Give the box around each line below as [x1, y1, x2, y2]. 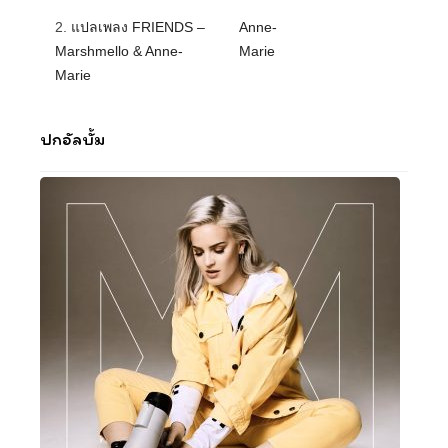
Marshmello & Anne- [55, 43, 183, 59]
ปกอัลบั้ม [40, 128, 105, 150]
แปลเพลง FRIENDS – [71, 19, 205, 35]
